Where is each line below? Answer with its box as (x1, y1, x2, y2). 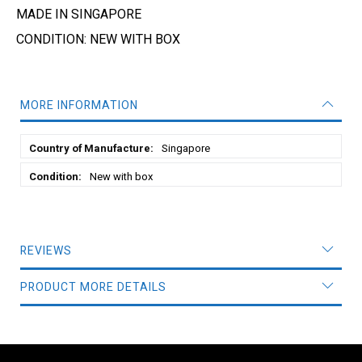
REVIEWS (20, 242, 72, 259)
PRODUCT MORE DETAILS (20, 278, 166, 296)
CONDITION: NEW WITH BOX (16, 29, 180, 49)
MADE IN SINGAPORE (16, 4, 141, 24)
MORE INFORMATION (20, 96, 138, 114)
